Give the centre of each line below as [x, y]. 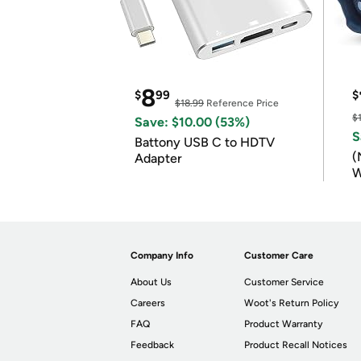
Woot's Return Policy [292, 303]
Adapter [158, 158]
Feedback [152, 345]
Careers [148, 303]
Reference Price [241, 103]
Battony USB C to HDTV [205, 142]
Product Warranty [284, 324]
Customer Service [284, 282]
